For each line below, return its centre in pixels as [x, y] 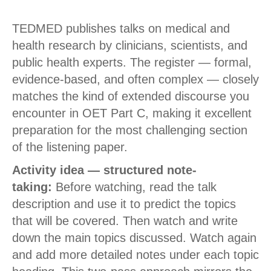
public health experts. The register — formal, [132, 63]
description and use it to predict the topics [124, 204]
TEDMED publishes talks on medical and [121, 29]
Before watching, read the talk [134, 187]
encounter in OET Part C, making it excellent [132, 113]
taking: [32, 187]
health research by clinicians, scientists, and [130, 46]
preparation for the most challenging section [130, 130]
